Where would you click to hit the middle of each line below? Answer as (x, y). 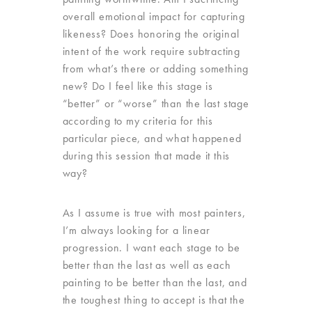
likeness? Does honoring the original (151, 34)
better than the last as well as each (147, 265)
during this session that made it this (146, 156)
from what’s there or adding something (156, 69)
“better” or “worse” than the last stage (156, 103)
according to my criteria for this (138, 121)
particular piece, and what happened (152, 138)
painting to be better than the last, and (155, 282)
